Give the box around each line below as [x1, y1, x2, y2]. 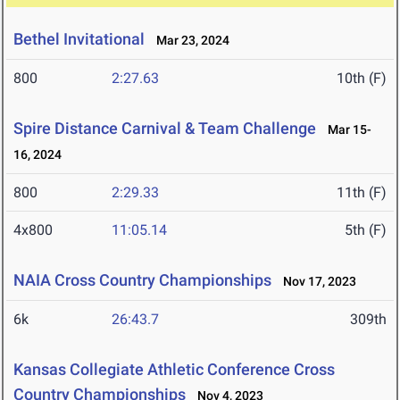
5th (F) [345, 221, 387, 239]
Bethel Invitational [13, 29, 145, 49]
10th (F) [337, 70, 387, 87]
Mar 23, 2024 [148, 33, 229, 48]
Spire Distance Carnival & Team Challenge [13, 119, 316, 138]
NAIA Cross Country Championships [13, 271, 271, 290]
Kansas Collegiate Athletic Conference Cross [13, 360, 335, 379]
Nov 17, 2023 [275, 274, 356, 289]
